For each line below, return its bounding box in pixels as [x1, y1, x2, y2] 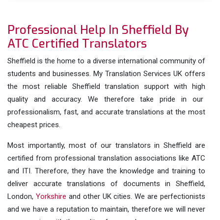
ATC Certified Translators [7, 36, 147, 52]
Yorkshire [35, 192, 66, 201]
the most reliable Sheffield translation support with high [7, 82, 205, 91]
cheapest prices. [7, 120, 60, 129]
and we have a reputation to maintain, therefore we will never [7, 205, 205, 214]
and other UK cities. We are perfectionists [66, 192, 205, 201]
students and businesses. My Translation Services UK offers [7, 69, 205, 78]
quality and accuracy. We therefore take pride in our [7, 95, 205, 104]
